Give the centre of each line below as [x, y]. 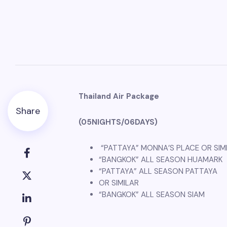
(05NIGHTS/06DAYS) [118, 122]
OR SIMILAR [119, 183]
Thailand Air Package [119, 96]
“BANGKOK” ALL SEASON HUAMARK [161, 160]
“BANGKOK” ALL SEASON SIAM [152, 195]
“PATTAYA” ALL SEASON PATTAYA [158, 171]
